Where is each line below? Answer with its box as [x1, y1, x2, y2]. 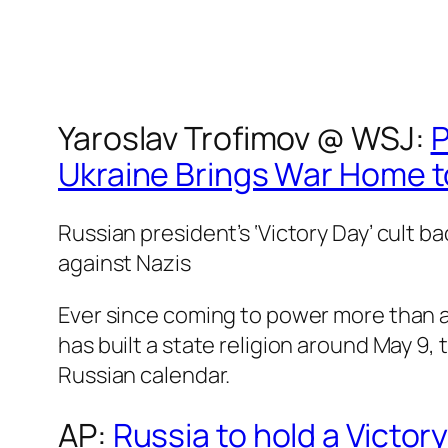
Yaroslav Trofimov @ [58, 115, 351, 160]
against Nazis [58, 248, 191, 279]
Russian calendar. [58, 360, 231, 391]
